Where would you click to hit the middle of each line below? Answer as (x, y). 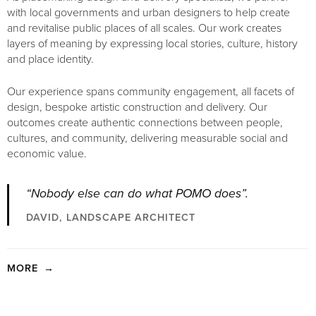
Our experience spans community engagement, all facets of (151, 91)
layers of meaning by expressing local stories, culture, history (152, 43)
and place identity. (50, 59)
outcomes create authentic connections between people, (145, 122)
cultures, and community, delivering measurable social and (147, 138)
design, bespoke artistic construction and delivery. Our (137, 107)
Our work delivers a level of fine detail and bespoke (130, 306)
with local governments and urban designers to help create (148, 12)
